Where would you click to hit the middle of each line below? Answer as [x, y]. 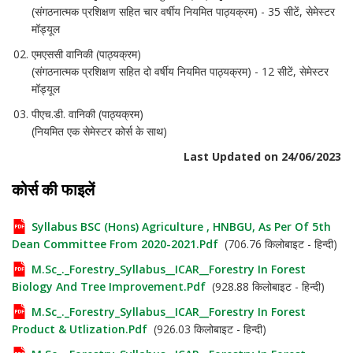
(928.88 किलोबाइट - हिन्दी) [265, 286]
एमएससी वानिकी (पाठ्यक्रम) [86, 54]
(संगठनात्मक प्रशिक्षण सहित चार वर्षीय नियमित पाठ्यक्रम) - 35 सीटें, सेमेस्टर [183, 11]
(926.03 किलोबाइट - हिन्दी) [207, 329]
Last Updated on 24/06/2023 [262, 156]
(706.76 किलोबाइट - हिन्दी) [278, 244]
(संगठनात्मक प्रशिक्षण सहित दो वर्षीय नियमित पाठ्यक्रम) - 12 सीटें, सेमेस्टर [180, 71]
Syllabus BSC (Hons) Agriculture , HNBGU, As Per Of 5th [181, 227]
